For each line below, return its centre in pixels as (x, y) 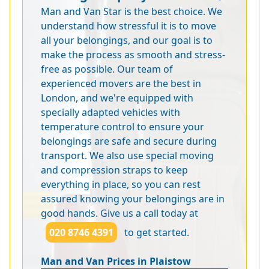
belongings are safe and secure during (129, 141)
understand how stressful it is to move (128, 26)
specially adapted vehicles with (110, 112)
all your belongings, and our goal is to (127, 40)
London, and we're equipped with (117, 98)
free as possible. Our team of (107, 69)
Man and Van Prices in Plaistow (116, 261)
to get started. (156, 232)
